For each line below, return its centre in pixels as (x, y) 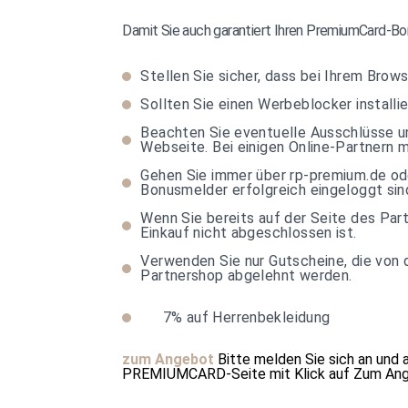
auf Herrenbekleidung (256, 317)
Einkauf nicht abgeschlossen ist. (249, 233)
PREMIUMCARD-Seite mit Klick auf (238, 374)
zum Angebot (168, 359)
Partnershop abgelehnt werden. (246, 275)
